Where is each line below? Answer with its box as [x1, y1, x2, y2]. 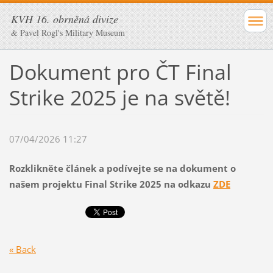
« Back [9, 243, 36, 255]
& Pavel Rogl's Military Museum [11, 27, 125, 38]
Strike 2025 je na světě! [9, 83, 230, 112]
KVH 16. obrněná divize [11, 12, 118, 26]
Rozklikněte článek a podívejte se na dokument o [9, 162, 236, 175]
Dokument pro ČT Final [9, 57, 232, 86]
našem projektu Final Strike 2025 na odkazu [9, 178, 213, 191]
